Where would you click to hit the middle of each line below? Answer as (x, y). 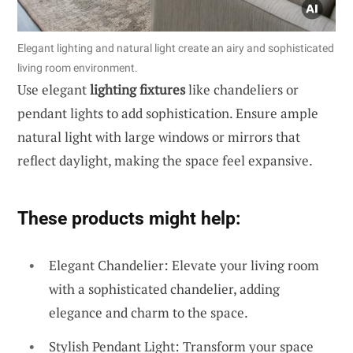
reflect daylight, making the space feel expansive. (165, 160)
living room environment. (78, 67)
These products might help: (129, 218)
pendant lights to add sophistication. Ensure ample (168, 113)
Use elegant (54, 89)
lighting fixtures (137, 89)
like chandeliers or (242, 89)
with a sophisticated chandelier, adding (164, 288)
